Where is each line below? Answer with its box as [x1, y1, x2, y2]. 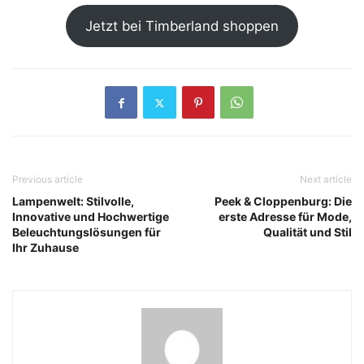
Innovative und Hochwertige [12, 210, 169, 224]
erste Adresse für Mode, [219, 210, 352, 224]
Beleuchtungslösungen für [12, 225, 161, 240]
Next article [300, 173, 352, 186]
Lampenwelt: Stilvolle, [12, 194, 134, 209]
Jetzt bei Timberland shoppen [85, 17, 279, 34]
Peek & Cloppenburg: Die [214, 194, 352, 209]
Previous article [12, 173, 83, 186]
